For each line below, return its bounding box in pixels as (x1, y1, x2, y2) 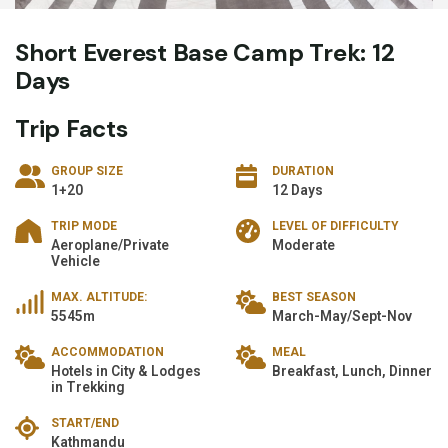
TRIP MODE (51, 218, 117, 233)
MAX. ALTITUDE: (51, 289, 147, 304)
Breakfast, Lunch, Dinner (272, 362, 432, 379)
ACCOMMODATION (51, 344, 164, 359)
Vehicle (51, 252, 100, 269)
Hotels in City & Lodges (51, 362, 201, 379)
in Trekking (51, 378, 125, 395)
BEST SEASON (272, 289, 356, 304)
